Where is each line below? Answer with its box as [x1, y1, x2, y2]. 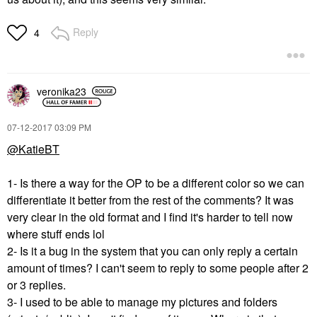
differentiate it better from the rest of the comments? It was [7, 192, 294, 208]
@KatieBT [7, 141, 59, 157]
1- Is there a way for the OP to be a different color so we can [7, 175, 304, 191]
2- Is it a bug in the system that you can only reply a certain [7, 243, 298, 259]
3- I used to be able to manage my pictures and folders [7, 294, 277, 310]
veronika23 [37, 83, 86, 98]
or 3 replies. [7, 277, 66, 293]
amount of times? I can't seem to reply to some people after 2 [7, 260, 309, 276]
